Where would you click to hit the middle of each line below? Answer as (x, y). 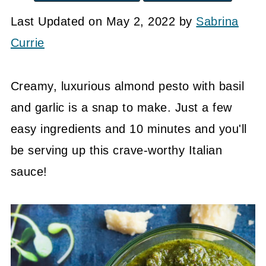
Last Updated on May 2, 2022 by (103, 21)
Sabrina (217, 21)
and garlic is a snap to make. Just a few (121, 107)
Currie (27, 43)
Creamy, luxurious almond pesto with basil (127, 86)
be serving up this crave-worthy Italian (116, 150)
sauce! (29, 172)
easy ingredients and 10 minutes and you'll (129, 129)
